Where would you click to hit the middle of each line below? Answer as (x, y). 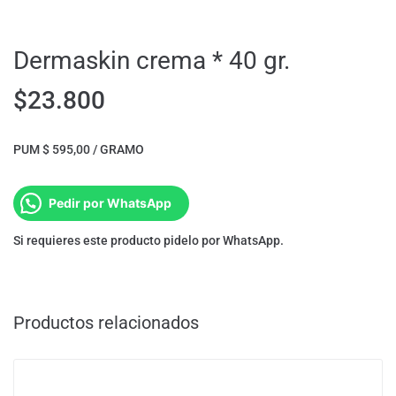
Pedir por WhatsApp (110, 203)
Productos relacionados (106, 323)
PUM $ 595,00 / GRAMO (79, 150)
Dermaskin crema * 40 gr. (152, 61)
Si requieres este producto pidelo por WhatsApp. (148, 241)
